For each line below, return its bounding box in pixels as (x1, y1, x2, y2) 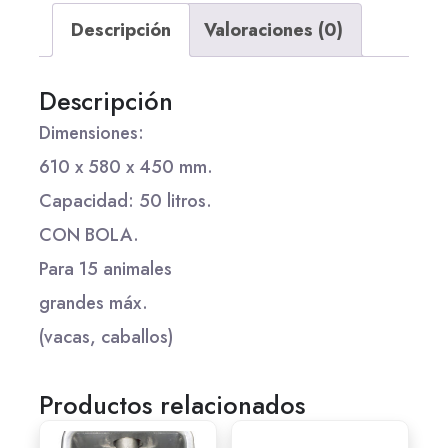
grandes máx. (39, 290, 148, 317)
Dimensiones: (39, 120, 144, 147)
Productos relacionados (39, 387, 305, 424)
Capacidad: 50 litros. (39, 188, 212, 215)
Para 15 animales (39, 256, 172, 283)
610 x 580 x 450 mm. (39, 154, 213, 181)
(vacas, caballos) (39, 324, 173, 351)
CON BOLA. (39, 222, 139, 249)
